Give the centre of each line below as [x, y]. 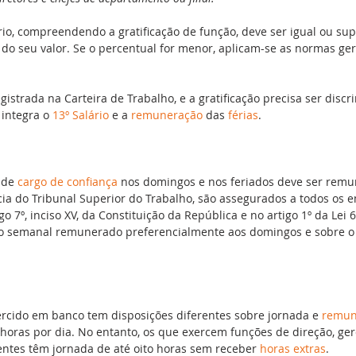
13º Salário [81, 114]
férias [243, 114]
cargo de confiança [68, 181]
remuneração [167, 114]
